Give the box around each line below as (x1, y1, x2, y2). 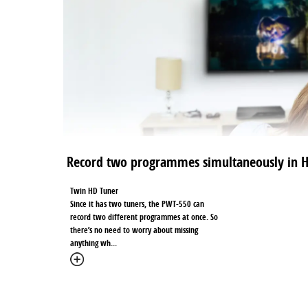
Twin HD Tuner (70, 185, 118, 197)
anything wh (70, 237, 111, 250)
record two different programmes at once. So (70, 211, 218, 223)
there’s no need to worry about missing (70, 224, 198, 236)
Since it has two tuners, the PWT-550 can (70, 198, 204, 210)
